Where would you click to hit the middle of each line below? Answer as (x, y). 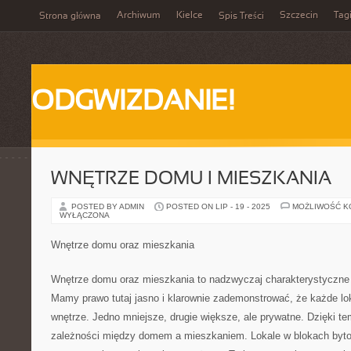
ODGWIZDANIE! (133, 103)
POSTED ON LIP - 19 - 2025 (218, 206)
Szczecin (299, 16)
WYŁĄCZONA (85, 215)
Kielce (190, 16)
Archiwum (139, 16)
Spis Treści (241, 16)
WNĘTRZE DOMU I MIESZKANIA (191, 179)
